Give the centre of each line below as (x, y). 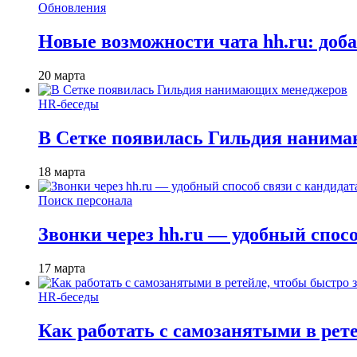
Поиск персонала (85, 200)
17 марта (62, 268)
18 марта (62, 171)
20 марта (62, 76)
